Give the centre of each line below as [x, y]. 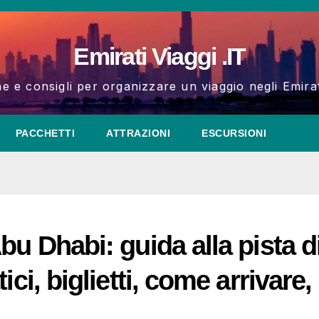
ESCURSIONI [234, 133]
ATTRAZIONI [138, 133]
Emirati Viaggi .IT [159, 56]
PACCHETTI [45, 133]
